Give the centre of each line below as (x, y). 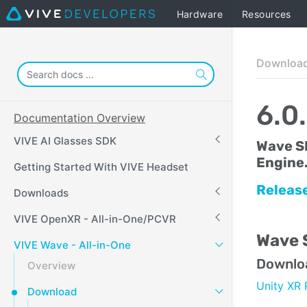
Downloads (41, 193)
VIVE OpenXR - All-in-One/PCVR (95, 219)
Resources (266, 14)
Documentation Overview (79, 118)
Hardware (199, 14)
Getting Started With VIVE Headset (101, 167)
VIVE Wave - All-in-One (72, 245)
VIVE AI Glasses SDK (65, 141)
